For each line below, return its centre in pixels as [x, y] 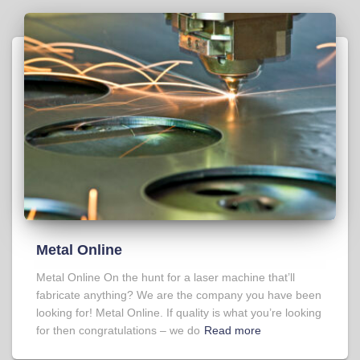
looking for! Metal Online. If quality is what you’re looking [179, 313]
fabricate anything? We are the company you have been [179, 295]
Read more [233, 331]
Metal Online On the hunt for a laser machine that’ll [166, 278]
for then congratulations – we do [118, 331]
